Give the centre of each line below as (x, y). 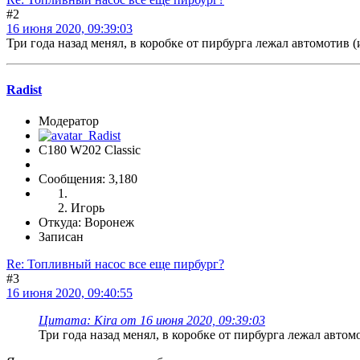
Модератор (69, 121)
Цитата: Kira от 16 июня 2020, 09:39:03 (152, 320)
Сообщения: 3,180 (88, 178)
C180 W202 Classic (90, 149)
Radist (24, 89)
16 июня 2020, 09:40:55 (70, 292)
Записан (61, 236)
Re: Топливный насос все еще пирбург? (115, 264)
